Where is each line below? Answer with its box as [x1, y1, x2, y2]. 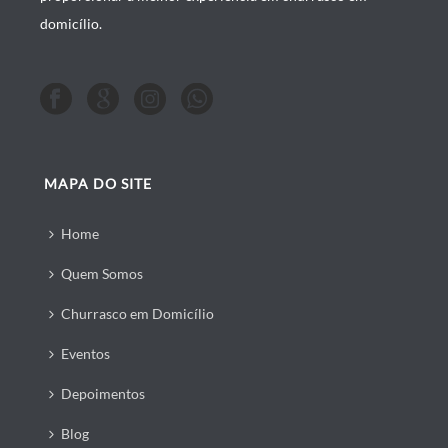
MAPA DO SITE [44, 174, 153, 192]
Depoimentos [61, 384, 146, 402]
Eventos [61, 344, 111, 362]
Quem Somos [61, 264, 144, 282]
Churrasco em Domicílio [61, 304, 215, 322]
